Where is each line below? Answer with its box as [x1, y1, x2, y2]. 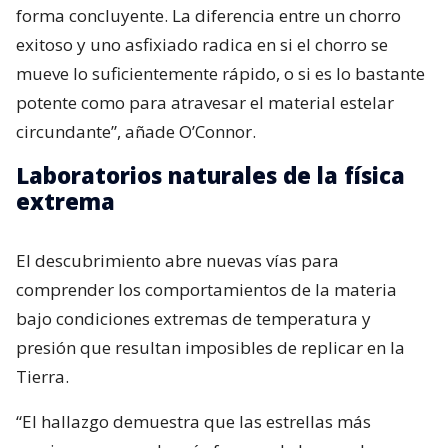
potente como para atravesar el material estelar [16, 91, 394, 115]
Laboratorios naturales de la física [16, 160, 405, 191]
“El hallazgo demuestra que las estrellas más [16, 410, 371, 434]
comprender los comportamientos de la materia [16, 278, 397, 302]
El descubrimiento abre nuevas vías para [16, 249, 339, 273]
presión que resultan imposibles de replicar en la [16, 336, 405, 360]
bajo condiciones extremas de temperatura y [16, 307, 371, 331]
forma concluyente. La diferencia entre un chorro [16, 4, 401, 28]
